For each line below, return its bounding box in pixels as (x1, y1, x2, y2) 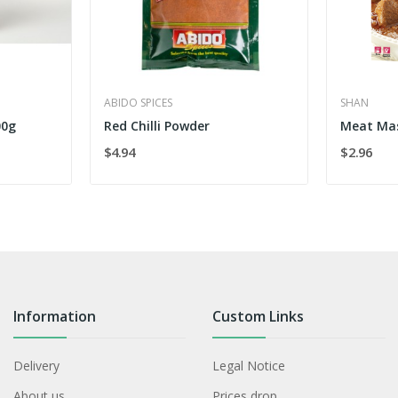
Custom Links (212, 306, 305, 326)
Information (12, 306, 96, 326)
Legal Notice (212, 356, 286, 374)
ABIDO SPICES (103, 94, 172, 110)
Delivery (12, 356, 60, 374)
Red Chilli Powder (103, 116, 210, 134)
